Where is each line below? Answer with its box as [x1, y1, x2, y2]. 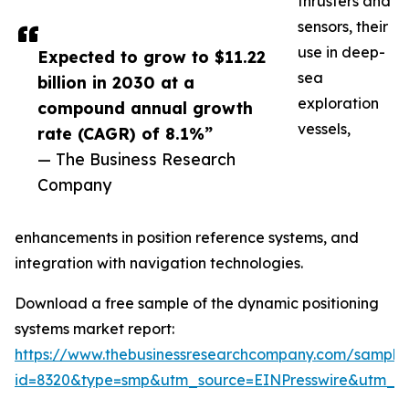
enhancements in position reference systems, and [15, 228, 359, 247]
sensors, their [298, 17, 388, 37]
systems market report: [15, 320, 174, 339]
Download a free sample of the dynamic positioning [15, 294, 379, 313]
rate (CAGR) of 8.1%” [37, 123, 213, 144]
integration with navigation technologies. [15, 254, 303, 273]
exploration [298, 94, 379, 113]
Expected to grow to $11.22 [37, 47, 266, 68]
